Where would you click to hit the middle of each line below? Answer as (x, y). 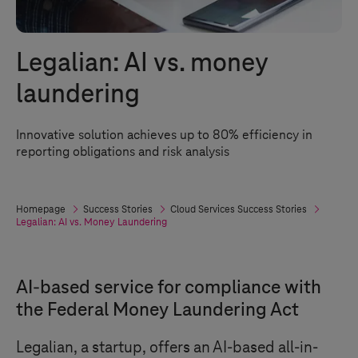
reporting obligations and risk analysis (123, 152)
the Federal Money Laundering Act (157, 310)
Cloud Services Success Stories (239, 209)
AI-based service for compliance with (169, 288)
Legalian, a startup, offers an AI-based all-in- (167, 348)
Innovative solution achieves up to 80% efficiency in (164, 135)
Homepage (41, 209)
